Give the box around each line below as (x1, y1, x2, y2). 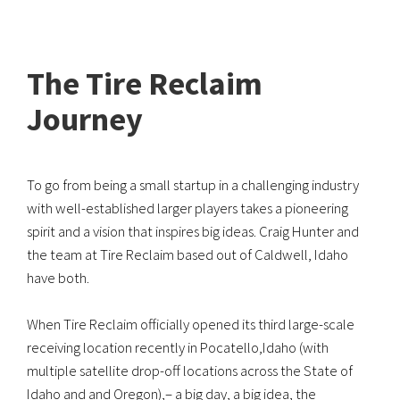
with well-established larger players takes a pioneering (27, 197, 348, 218)
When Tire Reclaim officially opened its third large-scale (27, 314, 354, 335)
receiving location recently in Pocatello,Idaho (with (27, 337, 329, 358)
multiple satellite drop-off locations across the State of (27, 361, 353, 381)
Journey (27, 98, 143, 139)
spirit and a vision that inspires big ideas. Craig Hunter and (27, 221, 359, 241)
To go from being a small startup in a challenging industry (27, 174, 359, 195)
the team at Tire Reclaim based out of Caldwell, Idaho (27, 244, 348, 264)
